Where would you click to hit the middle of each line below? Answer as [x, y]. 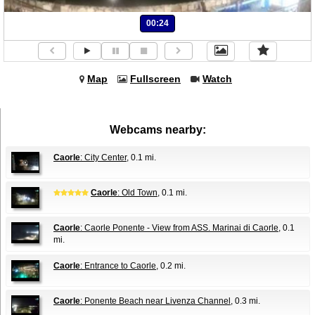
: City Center [103, 157]
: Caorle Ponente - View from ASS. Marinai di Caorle [179, 227]
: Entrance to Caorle [118, 265]
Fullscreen [155, 78]
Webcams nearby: [158, 129]
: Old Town [137, 192]
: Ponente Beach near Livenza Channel [155, 301]
